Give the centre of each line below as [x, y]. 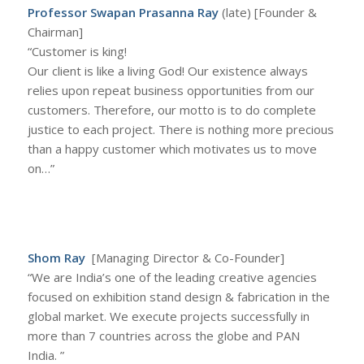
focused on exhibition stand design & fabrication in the [178, 297]
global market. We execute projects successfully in [168, 316]
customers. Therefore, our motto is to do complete [171, 109]
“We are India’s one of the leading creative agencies [172, 277]
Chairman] [55, 31]
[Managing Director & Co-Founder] [186, 258]
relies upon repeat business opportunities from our [171, 90]
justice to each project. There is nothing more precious [180, 129]
